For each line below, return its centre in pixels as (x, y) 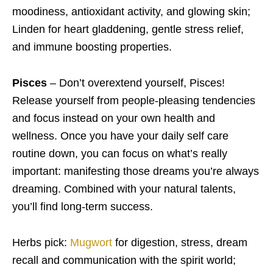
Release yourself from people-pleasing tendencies (134, 101)
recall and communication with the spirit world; (124, 260)
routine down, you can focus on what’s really (120, 154)
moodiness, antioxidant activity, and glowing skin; (131, 12)
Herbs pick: (41, 243)
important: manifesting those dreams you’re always (136, 171)
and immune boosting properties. (92, 47)
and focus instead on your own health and (114, 118)
